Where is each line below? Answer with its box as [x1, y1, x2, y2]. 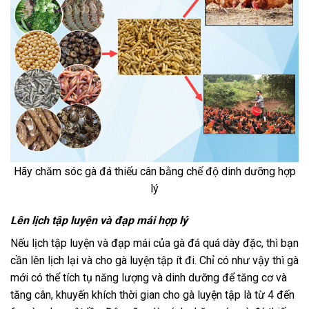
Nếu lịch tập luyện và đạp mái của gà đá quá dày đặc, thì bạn [10, 236, 299, 250]
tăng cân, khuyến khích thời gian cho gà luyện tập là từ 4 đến [10, 288, 295, 301]
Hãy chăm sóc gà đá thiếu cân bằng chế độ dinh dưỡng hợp [13, 164, 296, 178]
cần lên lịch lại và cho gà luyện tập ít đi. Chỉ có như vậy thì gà [10, 253, 299, 267]
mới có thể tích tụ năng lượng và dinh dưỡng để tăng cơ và [10, 270, 287, 284]
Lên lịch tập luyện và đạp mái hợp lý [10, 213, 188, 227]
